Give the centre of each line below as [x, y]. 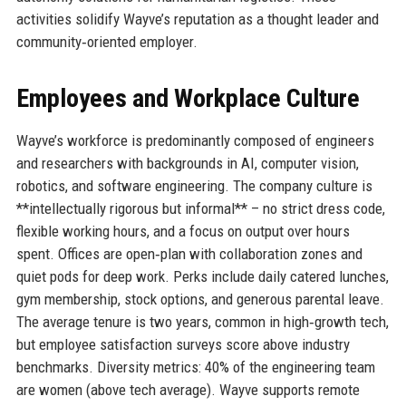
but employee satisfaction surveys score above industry [183, 344]
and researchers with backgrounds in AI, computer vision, [187, 163]
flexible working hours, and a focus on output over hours [183, 231]
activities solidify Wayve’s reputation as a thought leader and [197, 19]
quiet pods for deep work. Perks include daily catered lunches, [202, 276]
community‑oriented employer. [106, 41]
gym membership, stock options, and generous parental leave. [200, 299]
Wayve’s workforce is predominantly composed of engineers [195, 140]
